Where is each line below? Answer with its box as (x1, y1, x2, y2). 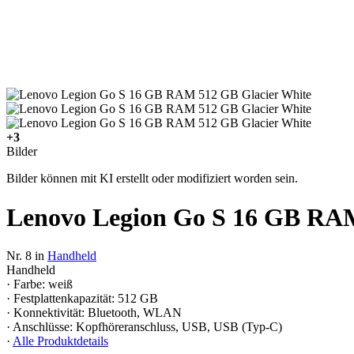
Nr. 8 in (6, 249, 44, 263)
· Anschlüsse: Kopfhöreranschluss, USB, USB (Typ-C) (6, 320, 282, 334)
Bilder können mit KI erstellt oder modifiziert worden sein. (6, 171, 298, 186)
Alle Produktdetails (13, 334, 108, 348)
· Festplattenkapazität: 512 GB (6, 292, 158, 306)
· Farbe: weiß (6, 277, 73, 292)
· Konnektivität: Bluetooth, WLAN (6, 306, 182, 320)
